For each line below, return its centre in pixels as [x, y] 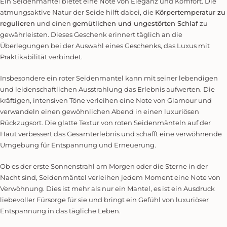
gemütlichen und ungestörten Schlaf [135, 23]
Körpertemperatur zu [190, 12]
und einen [54, 23]
